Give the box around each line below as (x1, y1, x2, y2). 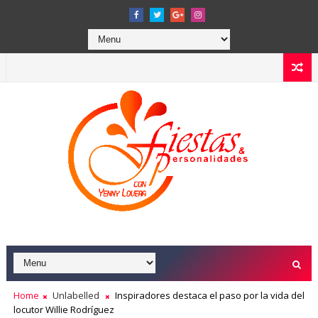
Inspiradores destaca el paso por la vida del (112, 289, 305, 302)
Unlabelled (50, 289, 102, 302)
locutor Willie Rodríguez (13, 303, 114, 316)
